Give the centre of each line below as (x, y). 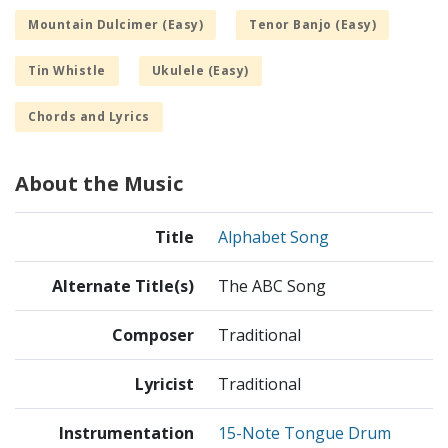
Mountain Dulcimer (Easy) (115, 25)
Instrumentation (126, 433)
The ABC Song (272, 286)
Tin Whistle (67, 71)
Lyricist (164, 384)
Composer (153, 335)
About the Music (99, 184)
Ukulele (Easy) (200, 71)
